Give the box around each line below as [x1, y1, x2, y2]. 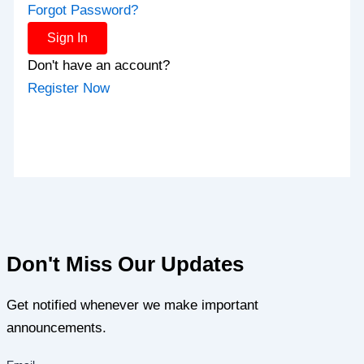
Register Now [28, 80, 110, 96]
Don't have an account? [28, 57, 171, 73]
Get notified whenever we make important [6, 297, 258, 313]
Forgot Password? [28, 2, 139, 18]
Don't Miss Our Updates [6, 252, 244, 275]
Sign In [47, 30, 89, 45]
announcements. [6, 319, 106, 336]
